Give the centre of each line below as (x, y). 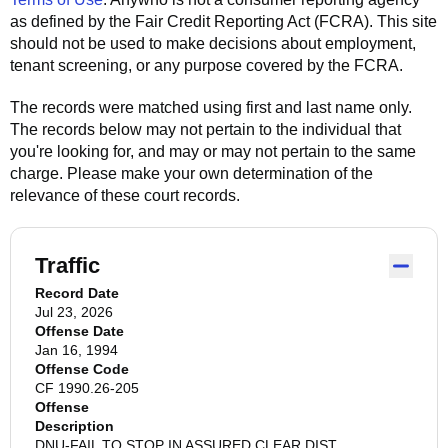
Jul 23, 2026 (74, 312)
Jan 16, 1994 (76, 350)
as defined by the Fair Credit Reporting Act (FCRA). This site (223, 21)
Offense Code (82, 369)
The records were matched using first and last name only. (211, 107)
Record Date (77, 293)
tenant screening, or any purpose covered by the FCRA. (206, 65)
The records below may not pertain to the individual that (205, 129)
